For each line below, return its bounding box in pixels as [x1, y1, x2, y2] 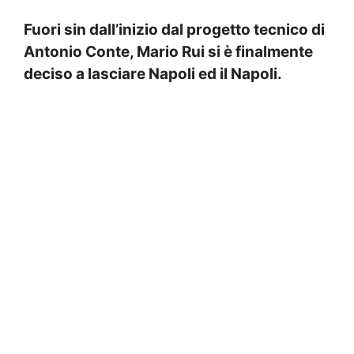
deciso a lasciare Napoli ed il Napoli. [24, 65, 282, 84]
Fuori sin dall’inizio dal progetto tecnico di [24, 21, 325, 40]
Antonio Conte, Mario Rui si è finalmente [24, 43, 313, 62]
